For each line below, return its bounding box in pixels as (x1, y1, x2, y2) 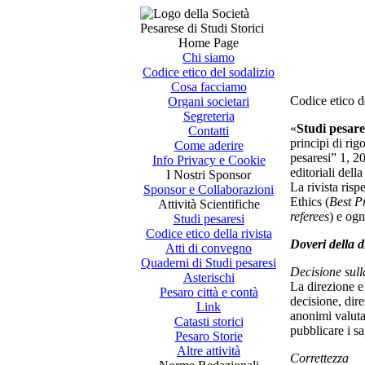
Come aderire (174, 139, 244, 152)
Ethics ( (290, 195, 329, 209)
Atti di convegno (165, 241, 252, 255)
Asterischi (182, 270, 235, 284)
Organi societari (168, 95, 249, 108)
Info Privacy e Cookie (152, 153, 266, 167)
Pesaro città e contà (159, 285, 258, 299)
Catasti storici (174, 314, 244, 328)
